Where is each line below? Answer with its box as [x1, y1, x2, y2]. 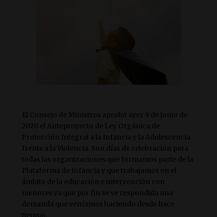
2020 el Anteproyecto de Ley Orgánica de [21, 122, 160, 130]
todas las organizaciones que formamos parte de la [21, 155, 193, 164]
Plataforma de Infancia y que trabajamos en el [21, 166, 176, 175]
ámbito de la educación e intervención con [21, 177, 165, 186]
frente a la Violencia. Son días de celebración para [21, 144, 188, 153]
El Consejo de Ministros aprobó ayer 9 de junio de [21, 110, 187, 119]
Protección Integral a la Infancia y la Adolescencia [21, 133, 190, 141]
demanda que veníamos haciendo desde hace [21, 200, 174, 208]
